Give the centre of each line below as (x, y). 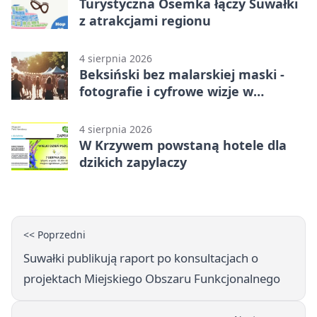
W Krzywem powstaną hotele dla (183, 145)
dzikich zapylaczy (133, 162)
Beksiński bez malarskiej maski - (182, 74)
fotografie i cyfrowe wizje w (166, 91)
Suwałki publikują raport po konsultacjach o (141, 258)
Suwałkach (113, 108)
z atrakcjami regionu (145, 20)
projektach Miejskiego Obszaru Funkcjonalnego (152, 278)
